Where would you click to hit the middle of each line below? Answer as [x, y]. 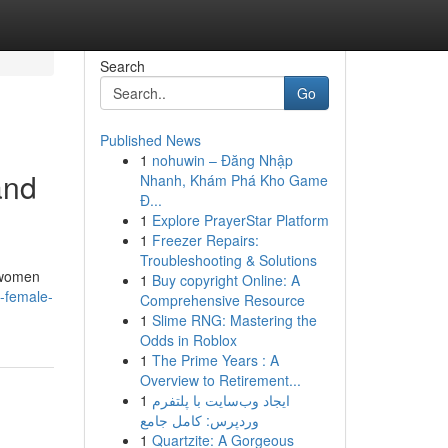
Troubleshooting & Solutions [228, 260]
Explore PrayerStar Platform [240, 220]
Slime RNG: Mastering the [234, 320]
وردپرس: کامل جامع [199, 420]
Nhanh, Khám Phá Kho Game [233, 180]
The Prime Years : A [215, 360]
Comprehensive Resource [222, 300]
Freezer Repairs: [205, 240]
